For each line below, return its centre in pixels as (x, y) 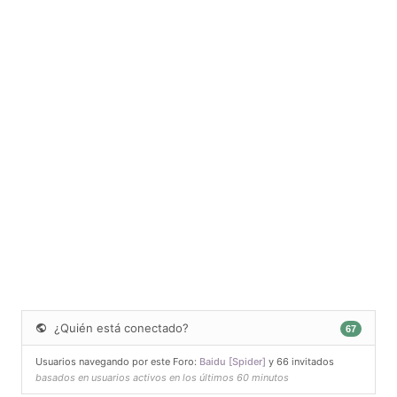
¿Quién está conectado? (120, 328)
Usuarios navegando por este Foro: (117, 362)
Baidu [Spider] (233, 362)
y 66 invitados (300, 362)
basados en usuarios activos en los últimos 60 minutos (162, 378)
